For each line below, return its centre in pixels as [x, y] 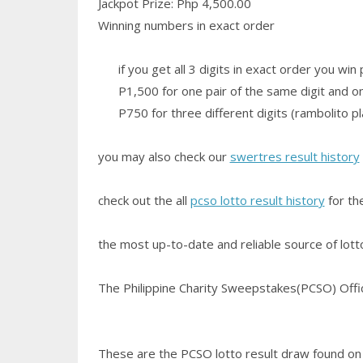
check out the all [144, 200]
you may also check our [164, 156]
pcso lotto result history [257, 200]
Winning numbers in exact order [186, 25]
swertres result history [295, 156]
